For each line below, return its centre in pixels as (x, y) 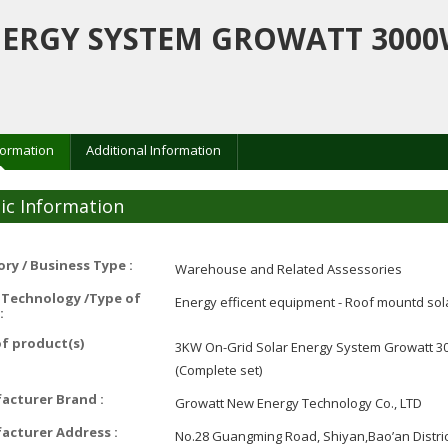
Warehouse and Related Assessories (288, 269)
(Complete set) (218, 370)
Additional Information (153, 150)
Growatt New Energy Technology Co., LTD (298, 403)
